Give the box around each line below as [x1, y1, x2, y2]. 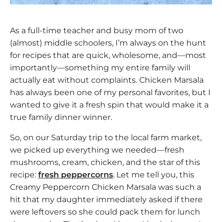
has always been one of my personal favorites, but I [10, 87, 211, 97]
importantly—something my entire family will [10, 62, 190, 72]
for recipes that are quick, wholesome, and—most [10, 50, 206, 60]
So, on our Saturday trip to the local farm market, [10, 132, 202, 142]
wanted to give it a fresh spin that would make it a [10, 100, 209, 110]
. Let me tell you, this [113, 169, 194, 179]
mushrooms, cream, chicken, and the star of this [10, 157, 200, 167]
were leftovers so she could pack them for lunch [10, 207, 200, 217]
